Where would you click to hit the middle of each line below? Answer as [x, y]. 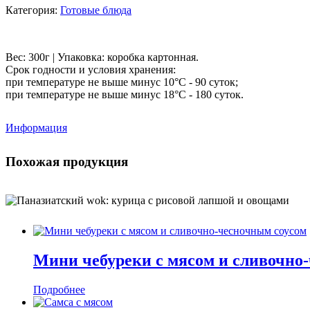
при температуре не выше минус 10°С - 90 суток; [122, 82]
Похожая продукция [67, 161]
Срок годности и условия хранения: [91, 69]
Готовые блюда [96, 10]
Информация [36, 127]
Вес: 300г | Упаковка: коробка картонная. [102, 57]
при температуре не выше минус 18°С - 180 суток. [125, 94]
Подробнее [59, 290]
